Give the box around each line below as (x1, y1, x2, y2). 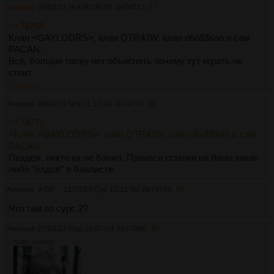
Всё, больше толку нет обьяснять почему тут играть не (9, 56, 242, 67)
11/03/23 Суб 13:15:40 (64, 185, 139, 194)
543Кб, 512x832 (13, 239, 54, 246)
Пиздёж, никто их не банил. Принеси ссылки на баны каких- (9, 152, 262, 163)
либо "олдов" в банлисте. (9, 164, 116, 175)
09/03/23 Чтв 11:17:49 (37, 100, 111, 109)
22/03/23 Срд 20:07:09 (37, 224, 114, 234)
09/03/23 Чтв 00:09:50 (37, 3, 112, 12)
